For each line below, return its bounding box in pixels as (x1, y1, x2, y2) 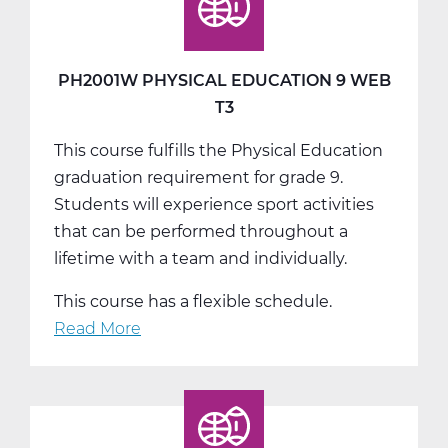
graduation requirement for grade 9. (54, 167, 343, 187)
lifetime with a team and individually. (54, 248, 347, 268)
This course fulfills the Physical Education (54, 140, 383, 160)
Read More (54, 318, 141, 338)
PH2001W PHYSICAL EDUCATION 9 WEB (57, 70, 391, 90)
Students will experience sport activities (54, 194, 374, 214)
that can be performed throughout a (54, 221, 348, 241)
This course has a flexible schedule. (54, 291, 332, 311)
